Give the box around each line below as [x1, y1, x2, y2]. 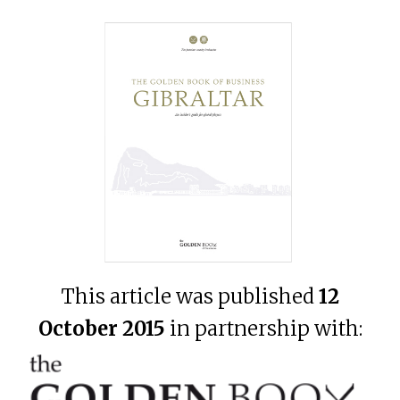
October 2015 [37, 315, 165, 341]
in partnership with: [169, 315, 362, 341]
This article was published [61, 283, 319, 309]
